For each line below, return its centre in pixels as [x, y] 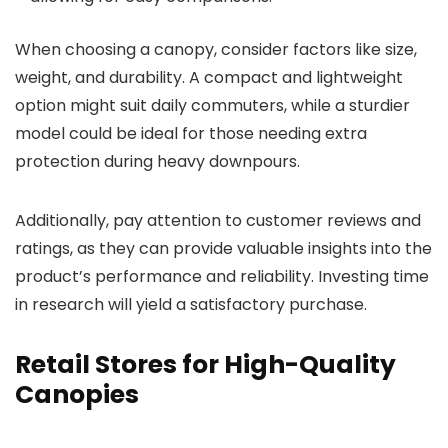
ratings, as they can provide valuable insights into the [223, 248]
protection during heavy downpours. [157, 161]
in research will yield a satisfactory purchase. [191, 304]
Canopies [77, 394]
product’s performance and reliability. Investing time [222, 276]
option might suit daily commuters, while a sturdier [212, 105]
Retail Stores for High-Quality [205, 364]
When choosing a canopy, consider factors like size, [216, 49]
